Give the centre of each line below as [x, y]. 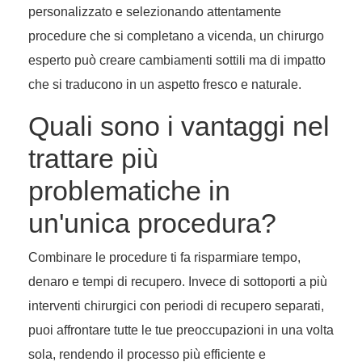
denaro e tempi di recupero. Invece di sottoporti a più [178, 282]
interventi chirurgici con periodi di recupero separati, [176, 306]
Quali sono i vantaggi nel [179, 126]
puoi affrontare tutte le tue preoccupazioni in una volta [181, 330]
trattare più [93, 159]
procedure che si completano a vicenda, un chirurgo [176, 36]
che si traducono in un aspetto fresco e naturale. [165, 85]
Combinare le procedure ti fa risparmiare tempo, [164, 258]
